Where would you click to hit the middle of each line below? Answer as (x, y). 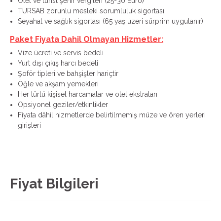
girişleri (29, 125)
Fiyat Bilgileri (54, 184)
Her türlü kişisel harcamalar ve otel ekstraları (88, 94)
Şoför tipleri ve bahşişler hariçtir (68, 74)
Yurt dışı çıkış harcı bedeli (58, 63)
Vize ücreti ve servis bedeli (61, 53)
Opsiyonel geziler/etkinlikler (63, 105)
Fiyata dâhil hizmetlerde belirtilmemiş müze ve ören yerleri (112, 115)
